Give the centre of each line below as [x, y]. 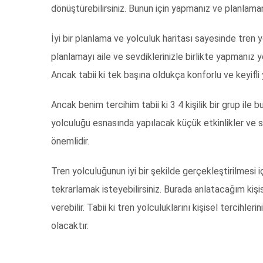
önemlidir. [70, 141]
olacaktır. [70, 226]
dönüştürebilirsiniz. [90, 9]
